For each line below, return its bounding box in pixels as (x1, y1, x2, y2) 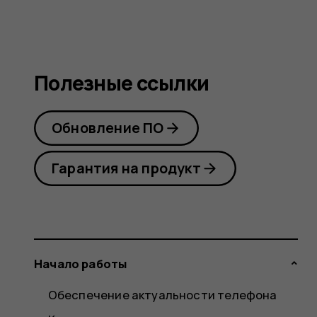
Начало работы (34, 255, 127, 272)
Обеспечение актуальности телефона (47, 287, 277, 304)
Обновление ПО (52, 118, 164, 138)
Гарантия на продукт (52, 158, 201, 178)
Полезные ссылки (34, 69, 209, 98)
